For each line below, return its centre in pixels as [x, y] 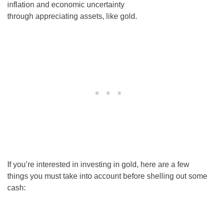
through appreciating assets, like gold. [72, 16]
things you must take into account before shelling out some [107, 176]
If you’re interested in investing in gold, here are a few [98, 164]
